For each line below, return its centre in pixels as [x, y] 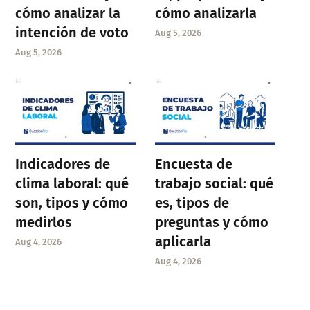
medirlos [44, 222]
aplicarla [183, 241]
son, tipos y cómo [72, 202]
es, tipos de [192, 202]
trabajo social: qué [214, 183]
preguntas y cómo [211, 222]
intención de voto [72, 32]
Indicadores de [63, 164]
